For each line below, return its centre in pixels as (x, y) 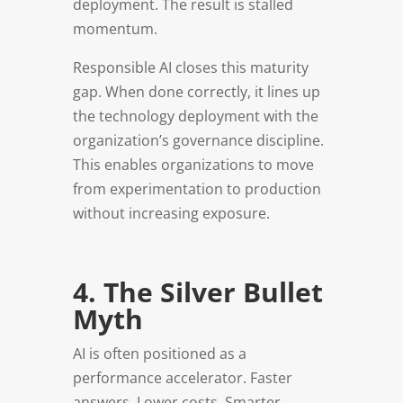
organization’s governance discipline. (198, 140)
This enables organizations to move (193, 164)
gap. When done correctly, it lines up (196, 91)
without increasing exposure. (171, 213)
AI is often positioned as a (159, 353)
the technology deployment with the (195, 116)
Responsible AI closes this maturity (190, 67)
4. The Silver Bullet (197, 291)
